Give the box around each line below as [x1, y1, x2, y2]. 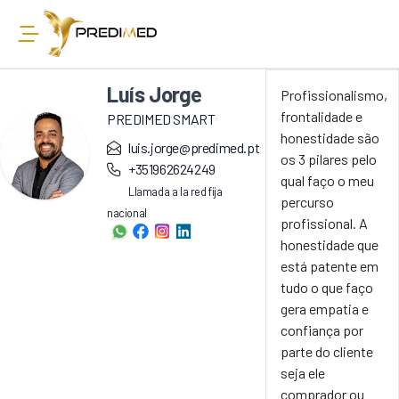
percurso [281, 192, 335, 210]
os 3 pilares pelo [281, 150, 378, 167]
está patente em [281, 256, 379, 274]
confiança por [281, 321, 364, 338]
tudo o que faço [281, 278, 374, 296]
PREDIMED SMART [107, 110, 216, 127]
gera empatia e [281, 299, 370, 317]
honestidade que [281, 235, 379, 253]
